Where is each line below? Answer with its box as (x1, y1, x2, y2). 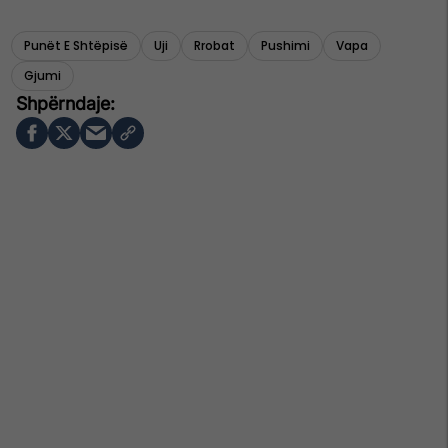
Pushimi (261, 36, 310, 54)
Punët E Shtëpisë (24, 36, 128, 54)
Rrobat (194, 36, 235, 54)
